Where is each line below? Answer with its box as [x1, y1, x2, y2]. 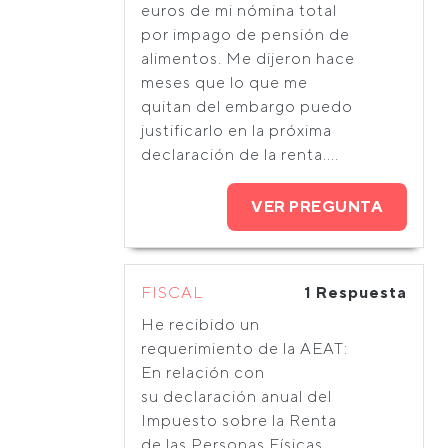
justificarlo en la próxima [141, 121, 332, 140]
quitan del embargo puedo [141, 97, 353, 116]
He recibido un [141, 315, 260, 334]
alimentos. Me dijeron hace [141, 49, 355, 68]
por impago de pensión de [141, 25, 350, 44]
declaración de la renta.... [141, 145, 339, 164]
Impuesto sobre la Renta [141, 411, 337, 430]
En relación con [141, 363, 265, 382]
